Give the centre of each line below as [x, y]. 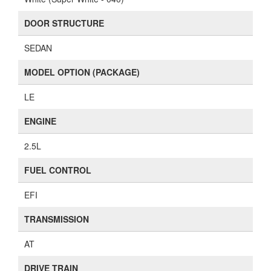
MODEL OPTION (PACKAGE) [82, 72]
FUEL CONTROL [58, 170]
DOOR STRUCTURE [64, 23]
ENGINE [40, 121]
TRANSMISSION [57, 219]
